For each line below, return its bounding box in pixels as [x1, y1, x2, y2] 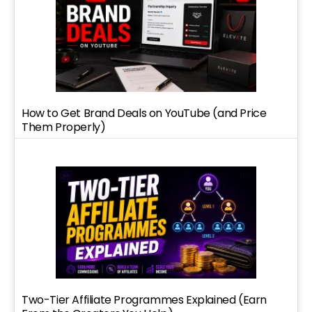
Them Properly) [22, 118, 106, 135]
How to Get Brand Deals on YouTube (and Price [22, 104, 267, 121]
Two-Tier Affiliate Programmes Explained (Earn [22, 292, 267, 309]
